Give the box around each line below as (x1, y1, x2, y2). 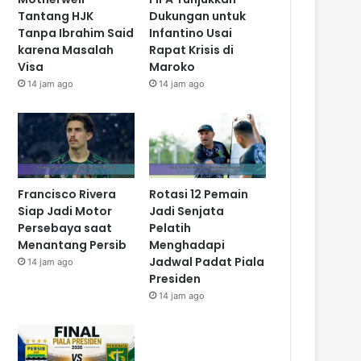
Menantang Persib (18, 237, 127, 254)
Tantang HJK (18, 7, 94, 24)
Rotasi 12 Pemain (149, 186, 249, 203)
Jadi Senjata (149, 203, 225, 220)
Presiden (149, 271, 201, 288)
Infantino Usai (149, 24, 233, 41)
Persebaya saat (18, 220, 113, 237)
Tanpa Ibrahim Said (18, 24, 135, 41)
